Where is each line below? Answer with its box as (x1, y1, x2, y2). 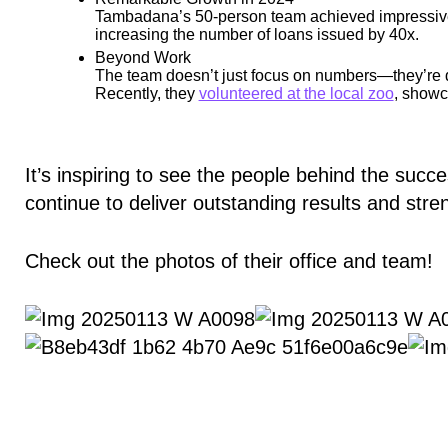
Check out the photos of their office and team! (24, 250, 433, 272)
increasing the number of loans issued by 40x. (94, 26, 419, 43)
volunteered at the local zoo (198, 85, 394, 102)
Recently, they (94, 85, 199, 102)
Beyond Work (94, 49, 191, 66)
